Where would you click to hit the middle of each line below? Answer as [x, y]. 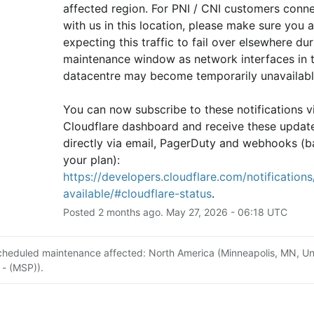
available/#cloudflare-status [137, 193]
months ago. [135, 212]
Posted [80, 212]
